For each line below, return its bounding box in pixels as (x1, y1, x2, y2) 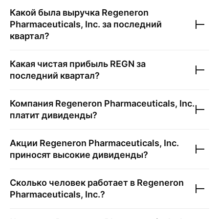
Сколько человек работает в (10, 177, 137, 188)
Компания (10, 98, 55, 109)
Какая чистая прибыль (10, 59, 110, 69)
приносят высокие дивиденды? (10, 150, 148, 160)
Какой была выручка (10, 7, 102, 18)
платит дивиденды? (10, 110, 97, 120)
